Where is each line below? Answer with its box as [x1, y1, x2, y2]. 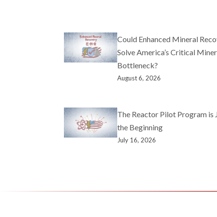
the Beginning [117, 122, 163, 132]
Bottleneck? [117, 60, 158, 70]
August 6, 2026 [117, 74, 161, 82]
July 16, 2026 [117, 136, 156, 144]
